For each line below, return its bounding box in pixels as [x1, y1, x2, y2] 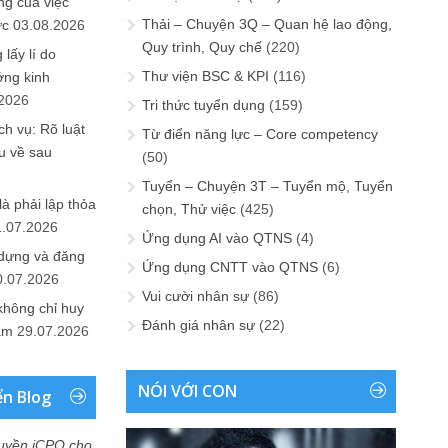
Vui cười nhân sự [142, 288, 249, 305]
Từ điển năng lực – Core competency [142, 126, 378, 143]
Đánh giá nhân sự [142, 317, 255, 334]
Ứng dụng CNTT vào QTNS [142, 259, 318, 276]
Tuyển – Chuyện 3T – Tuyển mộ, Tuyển [142, 178, 393, 195]
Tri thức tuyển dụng [142, 97, 265, 114]
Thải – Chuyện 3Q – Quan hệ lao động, [142, 16, 392, 33]
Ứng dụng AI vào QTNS [142, 230, 292, 247]
